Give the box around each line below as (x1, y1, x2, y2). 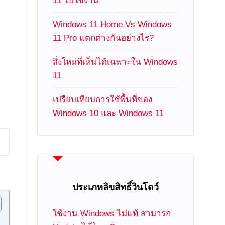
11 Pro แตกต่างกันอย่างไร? (53, 33, 154, 43)
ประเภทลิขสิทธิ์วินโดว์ (72, 182, 159, 192)
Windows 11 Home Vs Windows (53, 20, 172, 29)
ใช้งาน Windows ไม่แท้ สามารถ (53, 209, 171, 218)
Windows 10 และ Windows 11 (53, 108, 164, 118)
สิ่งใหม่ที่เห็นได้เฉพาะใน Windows (53, 57, 178, 67)
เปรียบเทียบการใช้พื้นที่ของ (53, 95, 153, 104)
